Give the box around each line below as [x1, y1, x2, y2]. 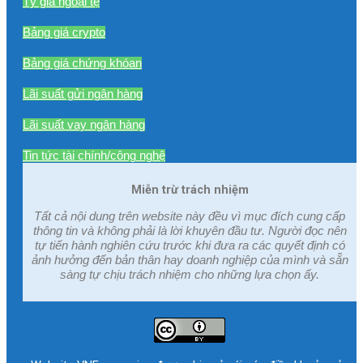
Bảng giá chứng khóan [23, 56, 142, 70]
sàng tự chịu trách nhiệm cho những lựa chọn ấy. [60, 267, 319, 281]
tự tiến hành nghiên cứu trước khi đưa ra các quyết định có [34, 238, 345, 252]
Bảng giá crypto [23, 25, 105, 39]
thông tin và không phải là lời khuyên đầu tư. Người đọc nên [32, 224, 347, 237]
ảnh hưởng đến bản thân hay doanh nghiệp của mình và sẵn [31, 253, 348, 267]
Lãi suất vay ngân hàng [23, 117, 145, 131]
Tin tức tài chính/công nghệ [23, 148, 165, 162]
